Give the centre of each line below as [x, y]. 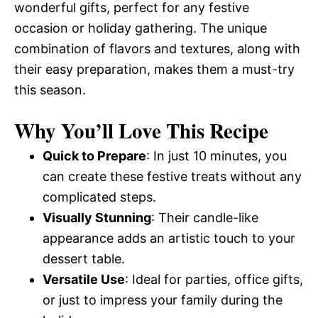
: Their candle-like [205, 218]
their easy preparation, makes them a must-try [154, 69]
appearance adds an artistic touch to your [169, 238]
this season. [50, 90]
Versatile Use [84, 279]
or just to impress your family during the [163, 300]
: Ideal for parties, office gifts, [214, 279]
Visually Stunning [97, 218]
